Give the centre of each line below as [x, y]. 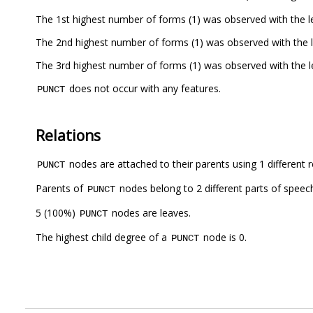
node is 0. [224, 238]
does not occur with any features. [144, 88]
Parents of [61, 189]
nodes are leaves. [150, 213]
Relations [68, 135]
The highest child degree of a [103, 238]
